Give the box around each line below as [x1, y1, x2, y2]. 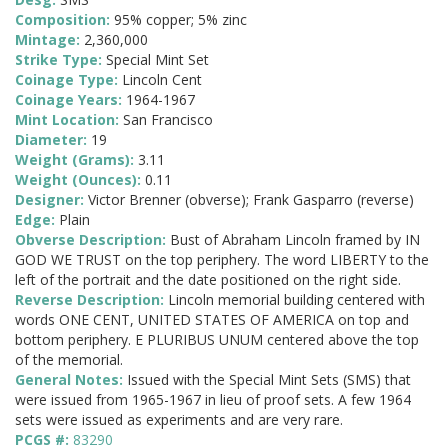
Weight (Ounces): [15, 170, 145, 190]
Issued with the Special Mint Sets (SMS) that [127, 370, 411, 390]
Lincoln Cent [122, 70, 202, 90]
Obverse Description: [15, 230, 170, 250]
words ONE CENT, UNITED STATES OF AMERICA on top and [15, 310, 409, 330]
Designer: [15, 190, 88, 210]
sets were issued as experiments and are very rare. [15, 410, 343, 430]
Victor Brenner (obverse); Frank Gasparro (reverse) [88, 190, 414, 210]
